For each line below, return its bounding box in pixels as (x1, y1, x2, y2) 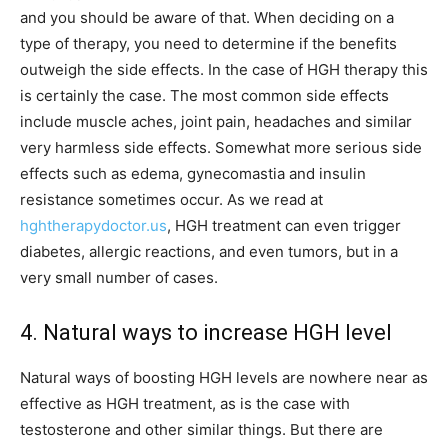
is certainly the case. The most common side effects (20, 86, 389, 106)
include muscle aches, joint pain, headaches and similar (20, 112, 412, 132)
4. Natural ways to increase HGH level (20, 320, 392, 346)
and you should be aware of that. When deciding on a (20, 8, 394, 28)
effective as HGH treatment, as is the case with (20, 394, 350, 414)
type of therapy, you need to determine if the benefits (20, 34, 397, 54)
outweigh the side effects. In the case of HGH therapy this (20, 60, 428, 80)
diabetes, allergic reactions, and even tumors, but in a (20, 242, 398, 262)
